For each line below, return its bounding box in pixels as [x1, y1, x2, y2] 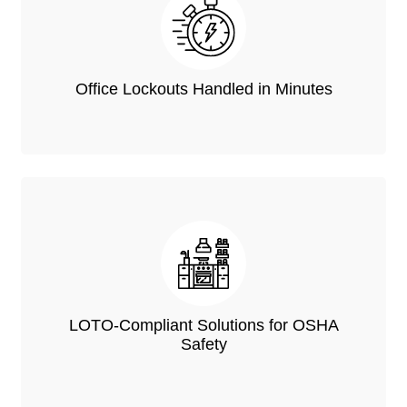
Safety [180, 335, 227, 354]
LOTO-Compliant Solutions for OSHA [68, 316, 339, 335]
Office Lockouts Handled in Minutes [74, 80, 333, 99]
